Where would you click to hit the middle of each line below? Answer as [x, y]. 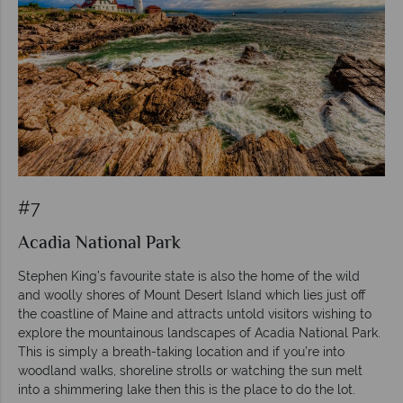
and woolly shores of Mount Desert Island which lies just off [192, 295]
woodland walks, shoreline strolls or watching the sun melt [190, 370]
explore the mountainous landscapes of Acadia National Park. [199, 332]
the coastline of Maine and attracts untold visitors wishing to [195, 313]
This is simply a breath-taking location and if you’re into [181, 351]
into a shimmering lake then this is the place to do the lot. [187, 389]
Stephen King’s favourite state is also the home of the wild [189, 276]
